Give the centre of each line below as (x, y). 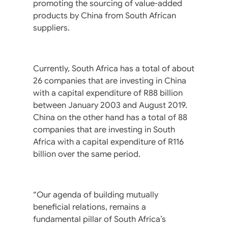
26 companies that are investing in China (110, 81)
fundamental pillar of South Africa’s (99, 219)
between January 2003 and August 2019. (111, 105)
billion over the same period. (87, 154)
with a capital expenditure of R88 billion (108, 93)
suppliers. (51, 28)
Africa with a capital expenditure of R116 (108, 142)
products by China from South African (105, 16)
